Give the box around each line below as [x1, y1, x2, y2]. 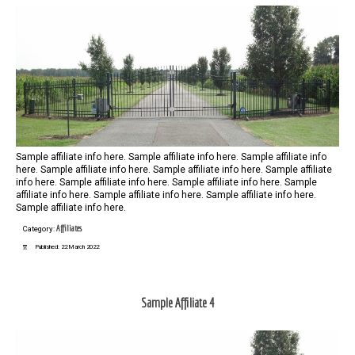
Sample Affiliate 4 [140, 295, 215, 311]
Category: [23, 224, 56, 234]
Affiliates [56, 223, 82, 234]
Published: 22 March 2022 [36, 243, 99, 251]
